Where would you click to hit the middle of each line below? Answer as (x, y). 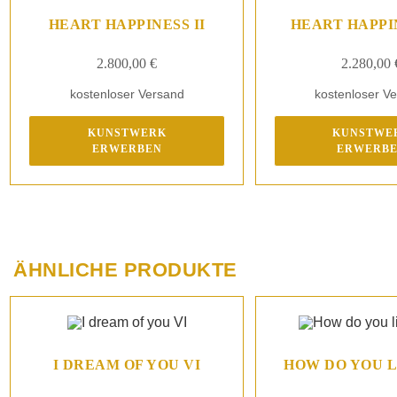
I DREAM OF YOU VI (127, 365)
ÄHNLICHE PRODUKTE (125, 270)
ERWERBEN (127, 148)
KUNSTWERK (127, 132)
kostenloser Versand (127, 93)
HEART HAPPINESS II (127, 24)
